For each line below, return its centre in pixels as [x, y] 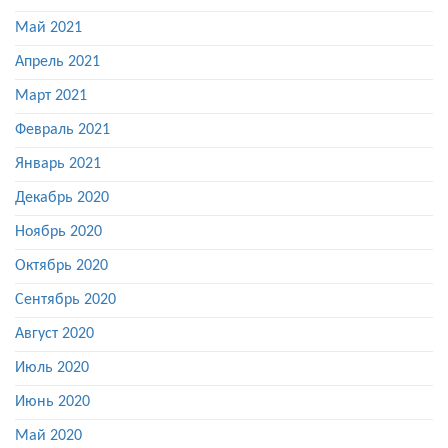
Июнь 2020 [52, 402]
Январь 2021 [58, 164]
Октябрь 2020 [61, 266]
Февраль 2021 [62, 130]
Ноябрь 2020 [58, 232]
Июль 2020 [52, 368]
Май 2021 [48, 28]
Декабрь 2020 [62, 198]
